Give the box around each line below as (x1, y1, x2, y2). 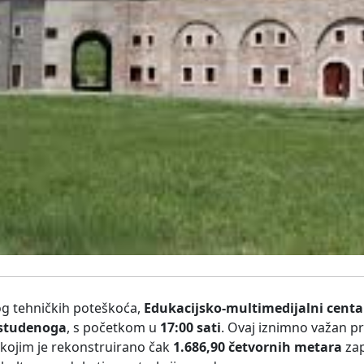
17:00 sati (160, 318, 221, 337)
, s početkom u (67, 318, 160, 337)
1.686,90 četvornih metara (173, 338, 342, 357)
